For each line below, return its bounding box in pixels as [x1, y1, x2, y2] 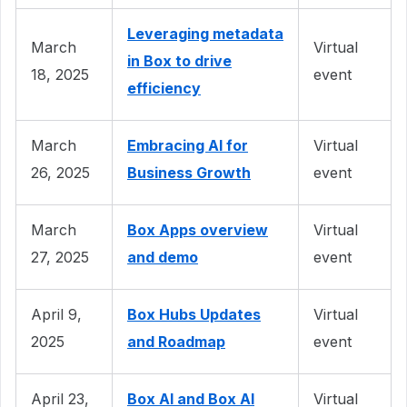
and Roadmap [127, 332, 225, 351]
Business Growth [127, 163, 251, 182]
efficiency [127, 78, 201, 97]
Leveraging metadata [127, 24, 283, 43]
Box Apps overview [127, 220, 268, 239]
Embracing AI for [127, 135, 248, 154]
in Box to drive [127, 51, 232, 70]
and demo [127, 247, 198, 266]
